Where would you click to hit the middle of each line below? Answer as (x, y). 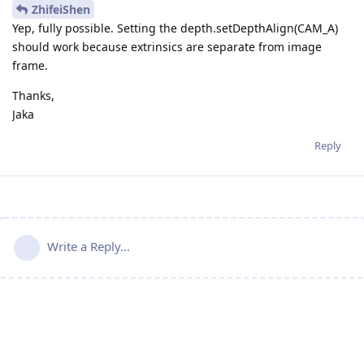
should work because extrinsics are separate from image (167, 46)
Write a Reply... (89, 246)
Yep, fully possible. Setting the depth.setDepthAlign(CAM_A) (175, 28)
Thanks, (33, 95)
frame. (30, 65)
